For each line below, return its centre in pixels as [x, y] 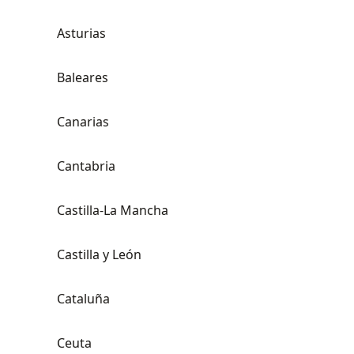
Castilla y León [99, 254]
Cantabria [86, 166]
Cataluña [83, 299]
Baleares [83, 77]
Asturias [81, 33]
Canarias [83, 122]
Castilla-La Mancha [113, 210]
